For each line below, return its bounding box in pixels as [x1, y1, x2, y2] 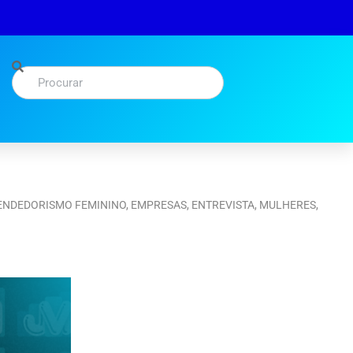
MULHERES [259, 198, 316, 211]
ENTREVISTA [191, 198, 255, 211]
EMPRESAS [131, 198, 187, 211]
